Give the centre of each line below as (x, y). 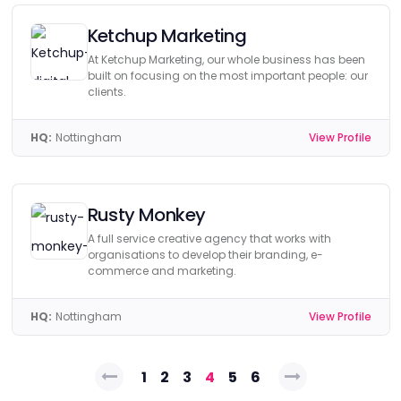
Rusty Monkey (146, 215)
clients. (107, 92)
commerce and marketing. (162, 271)
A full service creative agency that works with (209, 239)
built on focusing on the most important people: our (227, 76)
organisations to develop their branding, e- (205, 255)
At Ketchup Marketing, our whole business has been (226, 60)
